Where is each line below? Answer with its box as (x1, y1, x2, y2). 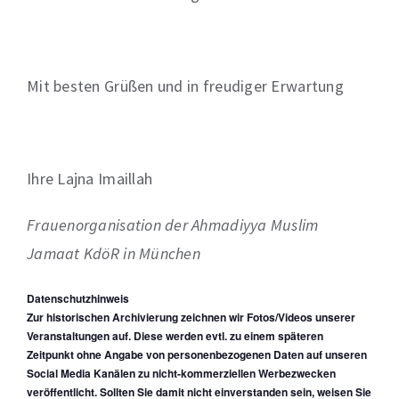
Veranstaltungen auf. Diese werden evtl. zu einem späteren (27, 328, 323, 344)
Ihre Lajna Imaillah (27, 168, 153, 189)
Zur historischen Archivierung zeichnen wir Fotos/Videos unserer (27, 309, 355, 325)
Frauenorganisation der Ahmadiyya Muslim (27, 215, 319, 235)
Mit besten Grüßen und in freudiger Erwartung (27, 76, 344, 96)
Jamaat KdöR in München (27, 243, 200, 264)
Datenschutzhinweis (27, 290, 129, 306)
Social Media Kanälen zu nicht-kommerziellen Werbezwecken (27, 365, 336, 381)
